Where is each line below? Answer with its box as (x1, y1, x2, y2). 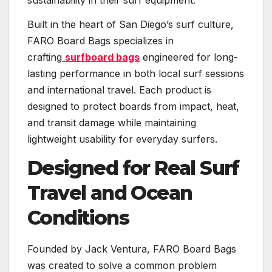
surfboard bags (65, 50, 140, 63)
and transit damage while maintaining (27, 116, 196, 129)
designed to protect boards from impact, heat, (27, 100, 239, 112)
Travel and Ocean (27, 180, 192, 205)
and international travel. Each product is (27, 83, 211, 96)
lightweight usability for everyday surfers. (27, 132, 217, 145)
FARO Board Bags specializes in (27, 34, 174, 47)
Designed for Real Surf (27, 155, 239, 180)
